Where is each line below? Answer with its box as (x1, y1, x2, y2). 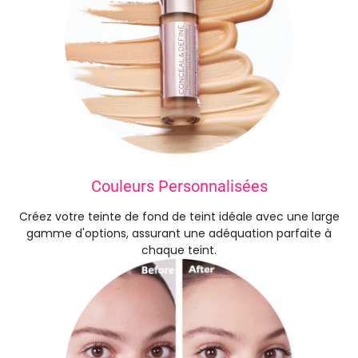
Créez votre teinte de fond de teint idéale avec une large (18, 208, 340, 225)
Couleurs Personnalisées (90, 176, 268, 196)
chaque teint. (141, 241, 217, 258)
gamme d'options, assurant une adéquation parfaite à (26, 225, 332, 241)
